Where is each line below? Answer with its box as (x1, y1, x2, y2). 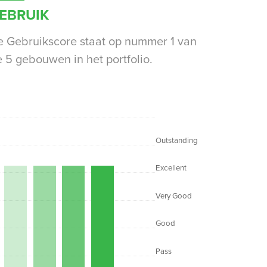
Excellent (156, 163, 187, 173)
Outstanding (156, 135, 198, 145)
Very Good (156, 191, 192, 201)
